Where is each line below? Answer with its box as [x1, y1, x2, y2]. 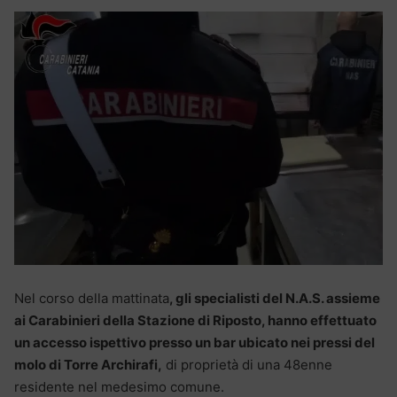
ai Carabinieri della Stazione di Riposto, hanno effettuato [14, 312, 377, 330]
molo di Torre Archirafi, [14, 356, 162, 374]
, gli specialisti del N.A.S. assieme [169, 290, 380, 307]
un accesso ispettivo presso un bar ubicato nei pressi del [14, 334, 375, 352]
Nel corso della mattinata [14, 290, 169, 307]
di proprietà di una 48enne [162, 356, 332, 374]
